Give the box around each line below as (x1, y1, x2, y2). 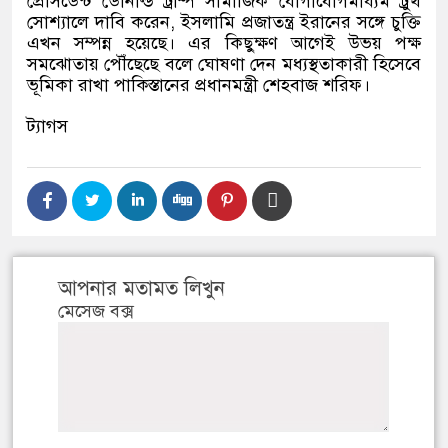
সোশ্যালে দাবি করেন (27, 11, 171, 33)
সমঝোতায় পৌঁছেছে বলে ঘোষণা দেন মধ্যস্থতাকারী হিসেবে (27, 53, 421, 75)
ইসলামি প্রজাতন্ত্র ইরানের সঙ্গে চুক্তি (181, 11, 422, 33)
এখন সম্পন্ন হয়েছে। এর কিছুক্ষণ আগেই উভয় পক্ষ (27, 32, 421, 54)
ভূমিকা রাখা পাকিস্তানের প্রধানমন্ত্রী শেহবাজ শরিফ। (27, 74, 370, 96)
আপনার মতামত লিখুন (58, 276, 225, 301)
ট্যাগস (27, 115, 68, 137)
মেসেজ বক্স (58, 300, 134, 322)
